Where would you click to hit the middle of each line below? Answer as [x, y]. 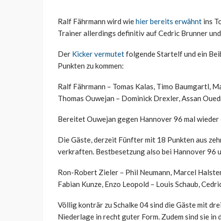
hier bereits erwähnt [169, 21]
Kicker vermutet [98, 54]
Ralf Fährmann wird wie [97, 21]
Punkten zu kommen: [91, 66]
